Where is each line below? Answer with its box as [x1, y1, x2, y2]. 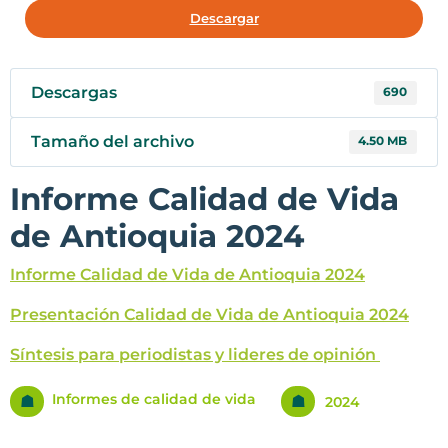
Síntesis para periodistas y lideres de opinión [10, 345, 380, 365]
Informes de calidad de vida [44, 390, 256, 409]
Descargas [31, 83, 117, 103]
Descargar [189, 10, 259, 27]
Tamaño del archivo [31, 132, 194, 152]
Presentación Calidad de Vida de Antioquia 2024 [10, 305, 409, 325]
